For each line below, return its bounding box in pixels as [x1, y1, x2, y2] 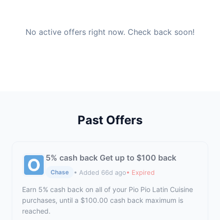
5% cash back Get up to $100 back [46, 153, 176, 163]
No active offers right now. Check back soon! [26, 27, 194, 37]
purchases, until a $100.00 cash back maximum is [22, 196, 183, 204]
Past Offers [78, 113, 142, 127]
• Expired [126, 168, 155, 176]
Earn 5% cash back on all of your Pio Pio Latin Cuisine [22, 185, 193, 193]
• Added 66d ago [74, 168, 126, 176]
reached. [22, 207, 51, 215]
